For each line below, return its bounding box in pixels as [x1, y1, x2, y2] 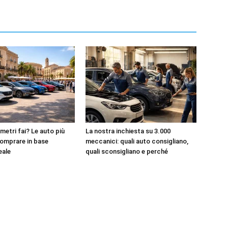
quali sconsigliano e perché [85, 147, 168, 155]
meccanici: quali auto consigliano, [85, 137, 188, 145]
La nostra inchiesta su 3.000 [85, 127, 170, 135]
